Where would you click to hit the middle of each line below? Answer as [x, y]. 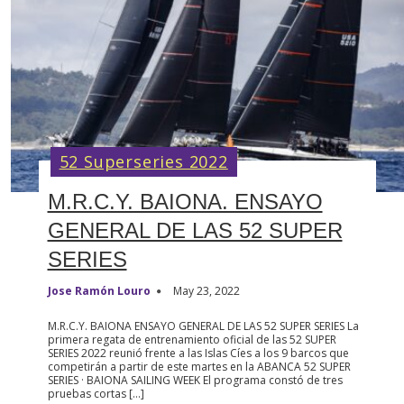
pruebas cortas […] [96, 393]
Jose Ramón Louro [99, 290]
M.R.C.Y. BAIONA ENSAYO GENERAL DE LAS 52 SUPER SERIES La [203, 326]
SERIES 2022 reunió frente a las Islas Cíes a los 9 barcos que [198, 353]
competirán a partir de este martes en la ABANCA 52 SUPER [199, 366]
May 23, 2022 [206, 290]
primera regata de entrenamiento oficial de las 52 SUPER [192, 339]
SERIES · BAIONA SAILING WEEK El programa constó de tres [195, 380]
